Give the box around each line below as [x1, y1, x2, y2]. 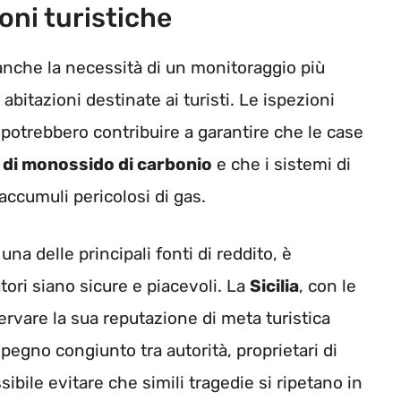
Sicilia [250, 276, 299, 297]
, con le [299, 276, 356, 297]
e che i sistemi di [212, 153, 351, 175]
